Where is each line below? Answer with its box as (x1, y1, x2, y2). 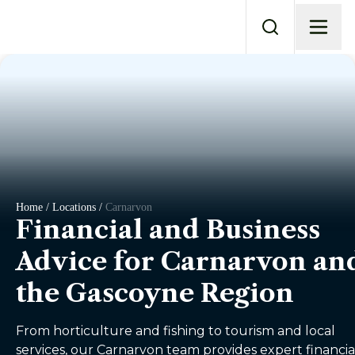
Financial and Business (16, 214, 320, 245)
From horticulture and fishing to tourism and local (16, 323, 335, 338)
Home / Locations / (16, 201, 105, 213)
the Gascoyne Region (16, 277, 294, 308)
